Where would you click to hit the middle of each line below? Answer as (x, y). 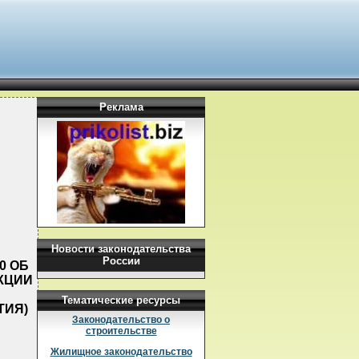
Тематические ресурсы (121, 300)
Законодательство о (121, 320)
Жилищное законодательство (121, 352)
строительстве (121, 331)
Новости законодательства (121, 249)
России (121, 261)
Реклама (121, 107)
